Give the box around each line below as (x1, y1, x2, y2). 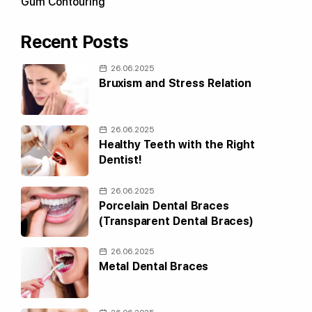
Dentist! (99, 153, 142, 166)
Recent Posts (21, 31, 128, 52)
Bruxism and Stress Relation (99, 77, 251, 90)
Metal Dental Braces (99, 260, 209, 274)
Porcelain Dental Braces (99, 198, 229, 212)
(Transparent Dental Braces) (99, 214, 253, 228)
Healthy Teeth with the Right (99, 137, 255, 151)
